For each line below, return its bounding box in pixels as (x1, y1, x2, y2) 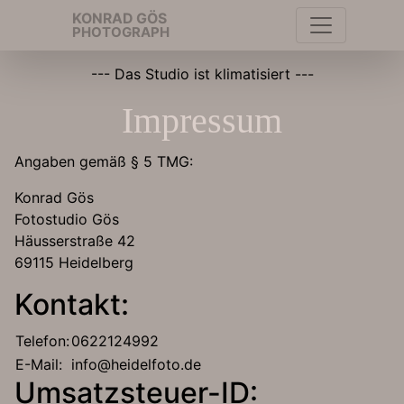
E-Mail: (15, 355, 62, 373)
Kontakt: (14, 287, 129, 322)
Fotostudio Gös (14, 210, 119, 228)
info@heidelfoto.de (71, 355, 201, 373)
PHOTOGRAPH (72, 23, 170, 41)
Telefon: (15, 332, 69, 350)
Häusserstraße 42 (14, 232, 135, 250)
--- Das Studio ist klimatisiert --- (90, 65, 314, 83)
